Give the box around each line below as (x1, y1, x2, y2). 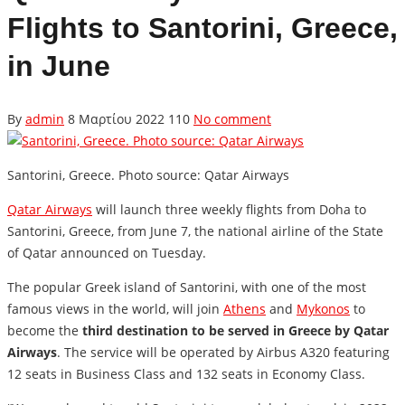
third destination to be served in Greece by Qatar (82, 322, 389, 340)
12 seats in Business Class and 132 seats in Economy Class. (7, 365, 365, 383)
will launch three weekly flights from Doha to (92, 201, 366, 219)
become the (7, 322, 82, 340)
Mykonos (297, 300, 350, 318)
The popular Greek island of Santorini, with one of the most (7, 278, 366, 297)
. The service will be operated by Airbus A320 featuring (57, 344, 390, 362)
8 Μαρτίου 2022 (68, 110, 165, 128)
